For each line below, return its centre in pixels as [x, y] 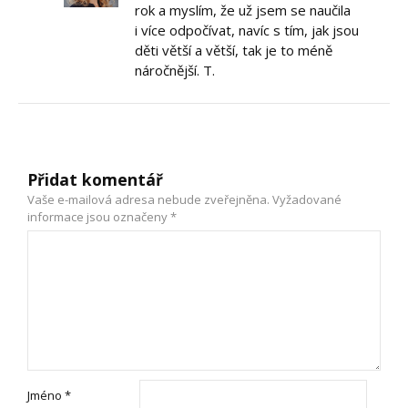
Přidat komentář [95, 180]
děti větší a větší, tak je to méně [234, 51]
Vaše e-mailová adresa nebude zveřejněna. [148, 200]
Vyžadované [307, 200]
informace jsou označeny [99, 217]
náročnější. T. [175, 71]
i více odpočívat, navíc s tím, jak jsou [247, 31]
